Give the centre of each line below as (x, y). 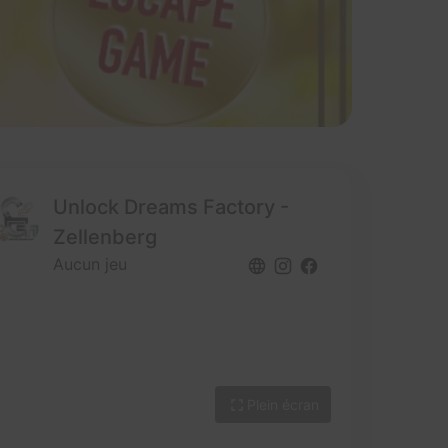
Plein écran (283, 404)
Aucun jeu (90, 264)
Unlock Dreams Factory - (171, 207)
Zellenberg (105, 237)
